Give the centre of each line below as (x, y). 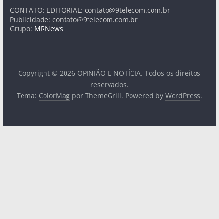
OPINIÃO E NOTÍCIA (109, 73)
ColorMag (54, 95)
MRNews (48, 28)
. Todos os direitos (171, 73)
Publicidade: (31, 19)
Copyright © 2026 (48, 73)
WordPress (183, 95)
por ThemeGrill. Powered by (117, 95)
